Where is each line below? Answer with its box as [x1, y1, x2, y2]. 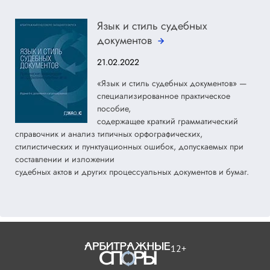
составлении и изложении [15, 153, 115, 166]
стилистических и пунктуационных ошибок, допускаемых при [15, 140, 243, 153]
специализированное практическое [97, 90, 230, 102]
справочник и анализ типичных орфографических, [15, 128, 202, 140]
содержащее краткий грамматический [97, 115, 238, 128]
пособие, [97, 102, 131, 115]
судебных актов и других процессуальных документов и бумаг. [15, 166, 249, 178]
